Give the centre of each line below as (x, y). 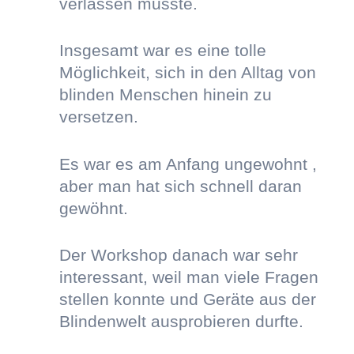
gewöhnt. (93, 208)
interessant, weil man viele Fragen (188, 277)
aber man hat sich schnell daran (180, 186)
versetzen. (98, 117)
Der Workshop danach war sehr (178, 255)
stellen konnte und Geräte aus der (187, 299)
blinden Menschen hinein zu (165, 95)
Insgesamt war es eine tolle (162, 51)
